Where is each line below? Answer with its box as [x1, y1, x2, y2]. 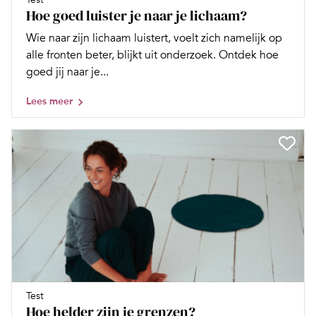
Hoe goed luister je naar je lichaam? [26, 5, 247, 25]
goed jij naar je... [26, 64, 109, 79]
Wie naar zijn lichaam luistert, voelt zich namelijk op [26, 30, 282, 45]
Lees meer [26, 95, 73, 107]
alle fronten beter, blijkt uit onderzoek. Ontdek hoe [26, 47, 279, 62]
